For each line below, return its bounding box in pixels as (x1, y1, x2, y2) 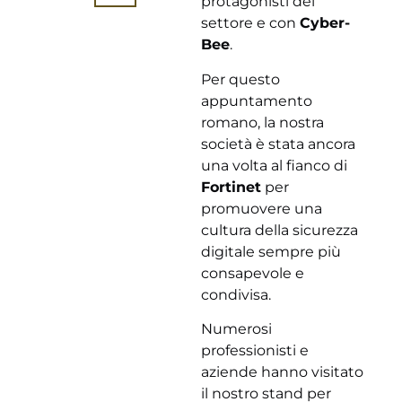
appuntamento (201, 92, 312, 109)
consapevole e (201, 264, 304, 282)
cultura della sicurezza (201, 221, 358, 239)
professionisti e (201, 342, 309, 360)
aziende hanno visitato (201, 363, 363, 381)
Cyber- (300, 14, 350, 32)
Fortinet (201, 178, 261, 196)
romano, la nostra (201, 113, 324, 131)
